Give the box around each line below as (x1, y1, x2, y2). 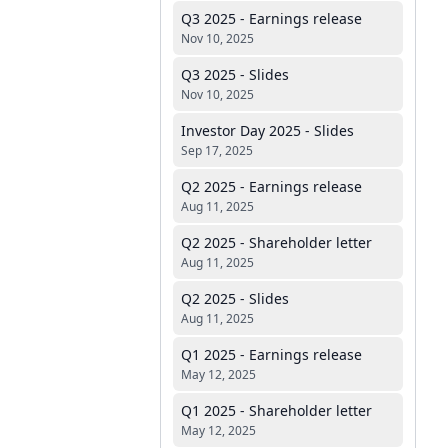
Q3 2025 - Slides (181, 65, 289, 84)
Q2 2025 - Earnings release (181, 177, 362, 196)
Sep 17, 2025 (181, 142, 253, 159)
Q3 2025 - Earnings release (181, 9, 362, 28)
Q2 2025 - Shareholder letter (181, 233, 372, 252)
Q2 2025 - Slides (181, 289, 289, 308)
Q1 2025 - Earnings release (181, 345, 362, 364)
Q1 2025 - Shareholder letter (181, 401, 372, 420)
